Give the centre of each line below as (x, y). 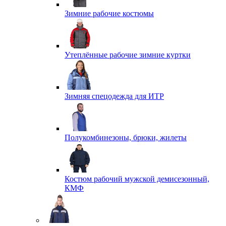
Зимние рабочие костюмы (109, 13)
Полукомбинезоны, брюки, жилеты (126, 137)
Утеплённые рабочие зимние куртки (128, 55)
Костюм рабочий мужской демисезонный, (137, 179)
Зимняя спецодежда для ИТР (114, 96)
